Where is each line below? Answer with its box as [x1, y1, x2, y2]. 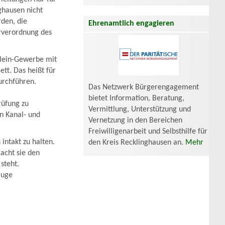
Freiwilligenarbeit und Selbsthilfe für [88, 127, 207, 136]
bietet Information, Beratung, [88, 94, 184, 102]
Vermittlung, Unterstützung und [88, 105, 191, 114]
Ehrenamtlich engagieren [88, 19, 174, 28]
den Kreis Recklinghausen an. [88, 138, 185, 147]
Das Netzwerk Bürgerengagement [88, 83, 199, 91]
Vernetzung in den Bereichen [88, 116, 182, 125]
